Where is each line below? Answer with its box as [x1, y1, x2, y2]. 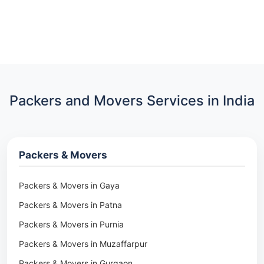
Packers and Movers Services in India [9, 91, 255, 109]
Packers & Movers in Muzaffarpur [19, 238, 147, 249]
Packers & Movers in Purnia [19, 219, 124, 229]
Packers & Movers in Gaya [19, 180, 120, 190]
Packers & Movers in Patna [19, 199, 122, 210]
